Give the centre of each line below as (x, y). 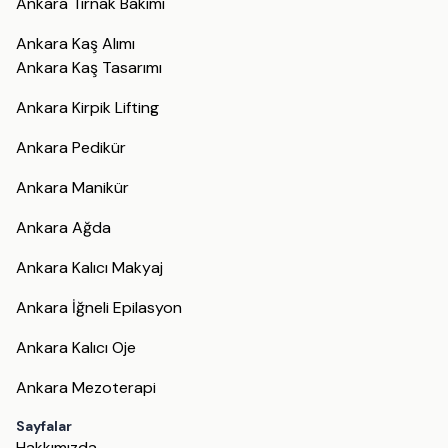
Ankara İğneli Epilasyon (99, 308)
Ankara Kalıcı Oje (76, 348)
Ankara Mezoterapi (86, 388)
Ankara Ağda (63, 228)
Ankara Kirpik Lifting (87, 108)
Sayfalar (44, 426)
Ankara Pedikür (71, 148)
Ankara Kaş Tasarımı (89, 68)
